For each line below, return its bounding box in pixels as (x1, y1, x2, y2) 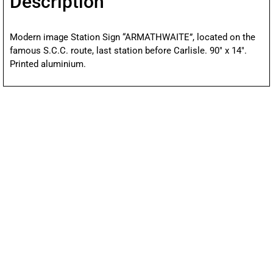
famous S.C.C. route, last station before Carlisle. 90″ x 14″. (10, 45, 247, 57)
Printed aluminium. (10, 58, 86, 70)
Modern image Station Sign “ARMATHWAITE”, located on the (10, 32, 255, 43)
